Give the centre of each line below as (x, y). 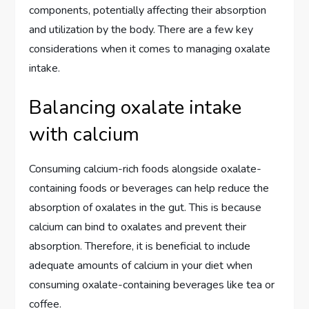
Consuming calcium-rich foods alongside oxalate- (146, 169)
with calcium (84, 134)
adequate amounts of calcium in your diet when (141, 265)
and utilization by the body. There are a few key (141, 29)
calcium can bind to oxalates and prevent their (138, 227)
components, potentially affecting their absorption (148, 10)
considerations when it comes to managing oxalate (150, 49)
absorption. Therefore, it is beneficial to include (140, 246)
